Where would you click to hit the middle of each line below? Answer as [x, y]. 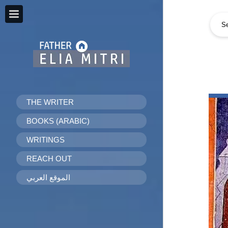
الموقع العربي [48, 177]
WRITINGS [46, 140]
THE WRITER [50, 102]
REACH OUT [49, 159]
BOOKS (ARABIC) [58, 121]
